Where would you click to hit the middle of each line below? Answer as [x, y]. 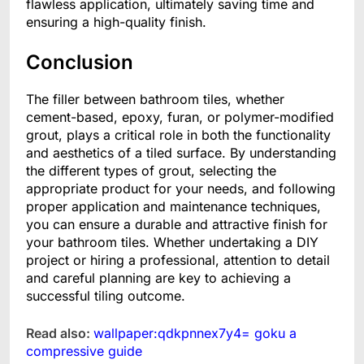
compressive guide [84, 351]
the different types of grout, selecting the [151, 171]
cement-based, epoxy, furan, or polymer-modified [180, 117]
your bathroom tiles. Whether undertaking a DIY [172, 243]
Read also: [60, 334]
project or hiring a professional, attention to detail [178, 260]
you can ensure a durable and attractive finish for [177, 225]
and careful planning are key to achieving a [158, 278]
